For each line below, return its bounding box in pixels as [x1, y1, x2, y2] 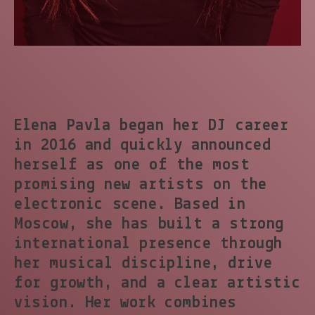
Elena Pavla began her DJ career [14, 117, 289, 135]
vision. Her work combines [14, 295, 238, 312]
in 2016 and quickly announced [14, 137, 271, 155]
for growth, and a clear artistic [14, 275, 301, 292]
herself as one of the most [14, 157, 250, 174]
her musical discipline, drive [14, 255, 273, 273]
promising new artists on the [14, 176, 267, 194]
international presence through [14, 236, 283, 253]
